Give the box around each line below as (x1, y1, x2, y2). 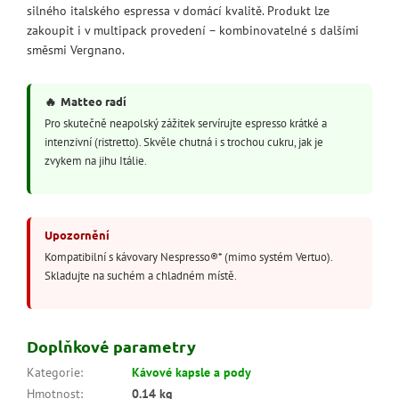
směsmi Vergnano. (27, 42, 125, 59)
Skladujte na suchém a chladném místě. (44, 267, 237, 284)
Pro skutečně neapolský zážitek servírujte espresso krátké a (44, 114, 327, 131)
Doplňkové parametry (27, 336, 196, 357)
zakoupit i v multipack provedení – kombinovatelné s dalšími (27, 22, 359, 39)
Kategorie (27, 363, 80, 380)
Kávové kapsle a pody (132, 363, 251, 380)
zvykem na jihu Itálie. (44, 151, 147, 168)
